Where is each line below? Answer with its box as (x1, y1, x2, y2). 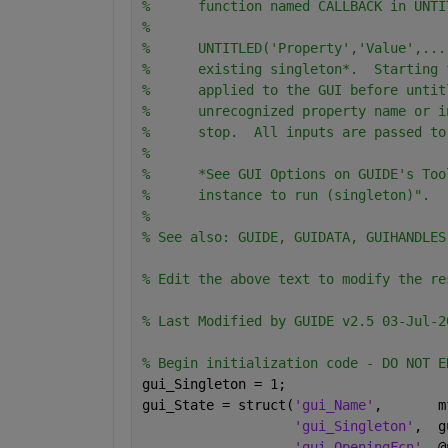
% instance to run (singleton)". (141, 187, 430, 204)
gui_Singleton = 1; (141, 376, 286, 393)
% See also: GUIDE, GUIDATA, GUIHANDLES (141, 229, 446, 246)
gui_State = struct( (141, 397, 294, 414)
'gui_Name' (293, 397, 374, 414)
